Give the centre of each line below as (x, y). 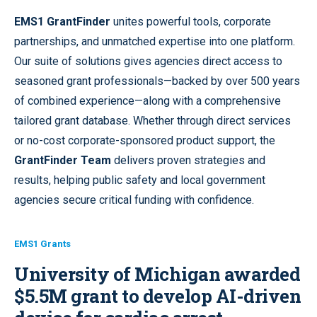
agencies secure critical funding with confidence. (134, 200)
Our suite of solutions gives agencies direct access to (148, 61)
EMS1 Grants (42, 243)
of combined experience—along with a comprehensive (148, 100)
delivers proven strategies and (188, 160)
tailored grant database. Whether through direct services (152, 120)
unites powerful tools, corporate (191, 21)
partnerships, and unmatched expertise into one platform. (155, 41)
